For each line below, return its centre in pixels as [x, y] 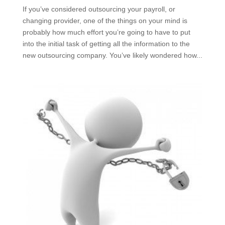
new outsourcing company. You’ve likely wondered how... [112, 55]
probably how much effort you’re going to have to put [106, 32]
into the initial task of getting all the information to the [106, 43]
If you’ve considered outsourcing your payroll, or [99, 9]
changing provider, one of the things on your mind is [105, 20]
